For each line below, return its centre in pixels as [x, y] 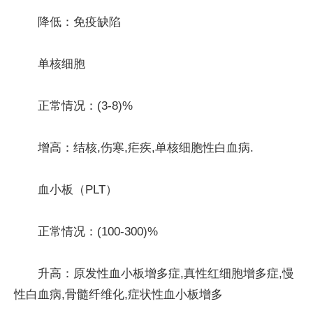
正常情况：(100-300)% [98, 231]
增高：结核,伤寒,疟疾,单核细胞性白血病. [146, 147]
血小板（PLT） [78, 189]
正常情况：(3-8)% [85, 105]
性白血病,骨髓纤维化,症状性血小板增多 [118, 294]
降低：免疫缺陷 [79, 22]
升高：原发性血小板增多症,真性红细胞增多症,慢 [166, 273]
